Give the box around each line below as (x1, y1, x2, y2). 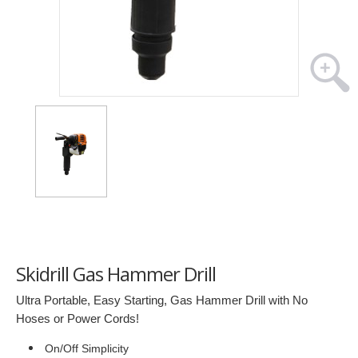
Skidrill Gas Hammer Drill (16, 261, 216, 287)
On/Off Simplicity (45, 342, 129, 355)
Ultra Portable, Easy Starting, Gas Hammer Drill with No (16, 293, 308, 307)
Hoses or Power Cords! (16, 312, 139, 325)
